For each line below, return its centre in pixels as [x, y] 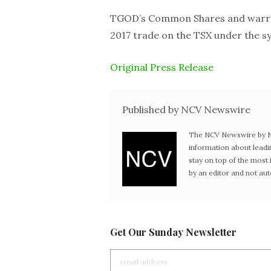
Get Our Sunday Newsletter [173, 232]
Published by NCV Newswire [186, 109]
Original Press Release [162, 67]
